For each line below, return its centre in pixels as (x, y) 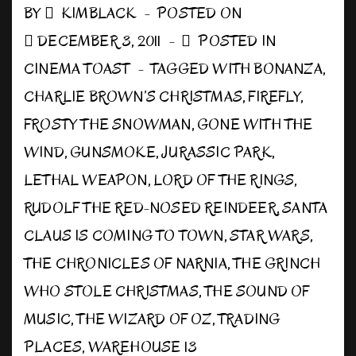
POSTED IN (236, 41)
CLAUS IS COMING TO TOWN (124, 236)
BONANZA (288, 69)
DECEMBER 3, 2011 (99, 41)
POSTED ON (199, 14)
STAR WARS (270, 236)
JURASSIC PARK (217, 153)
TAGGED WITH (202, 69)
